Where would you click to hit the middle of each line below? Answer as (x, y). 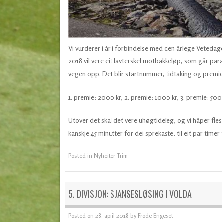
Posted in (81, 156)
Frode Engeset (155, 215)
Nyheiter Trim (111, 156)
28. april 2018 (112, 215)
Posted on (82, 215)
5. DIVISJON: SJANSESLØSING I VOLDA (130, 194)
